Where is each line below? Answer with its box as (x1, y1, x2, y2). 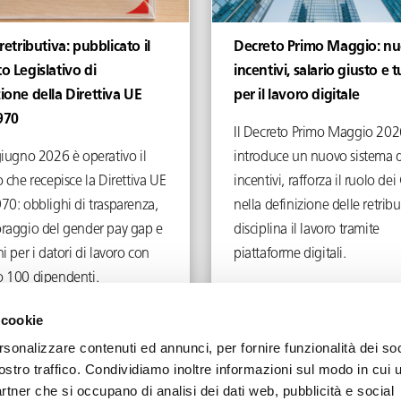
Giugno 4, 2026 (17, 308, 90, 320)
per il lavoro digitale (234, 89, 360, 103)
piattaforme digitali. (234, 247, 346, 261)
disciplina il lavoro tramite (234, 223, 380, 237)
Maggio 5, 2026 (291, 308, 365, 320)
